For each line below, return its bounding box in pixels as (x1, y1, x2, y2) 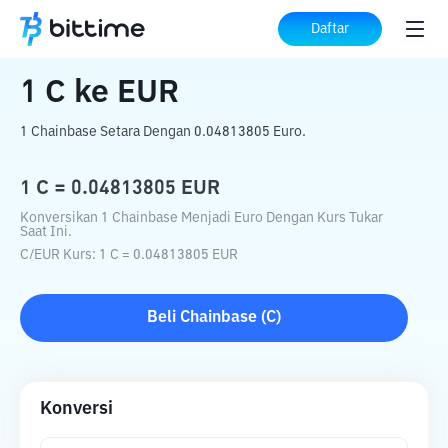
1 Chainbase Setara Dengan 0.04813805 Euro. (20, 125, 306, 139)
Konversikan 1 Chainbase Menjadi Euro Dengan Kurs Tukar (20, 211, 383, 225)
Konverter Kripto (98, 22, 220, 38)
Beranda (20, 22, 82, 38)
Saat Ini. (20, 225, 72, 239)
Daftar (311, 22, 349, 36)
